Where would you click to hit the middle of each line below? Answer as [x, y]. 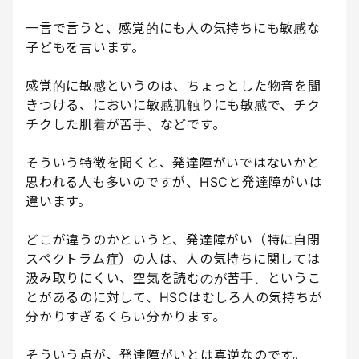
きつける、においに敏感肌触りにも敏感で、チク [173, 105]
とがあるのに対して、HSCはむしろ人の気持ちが [174, 298]
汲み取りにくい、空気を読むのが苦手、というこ [173, 278]
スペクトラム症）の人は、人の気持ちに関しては [173, 259]
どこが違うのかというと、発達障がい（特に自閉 [173, 240]
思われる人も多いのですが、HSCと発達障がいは [174, 182]
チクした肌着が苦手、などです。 [126, 125]
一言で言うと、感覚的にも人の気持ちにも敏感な [173, 28]
